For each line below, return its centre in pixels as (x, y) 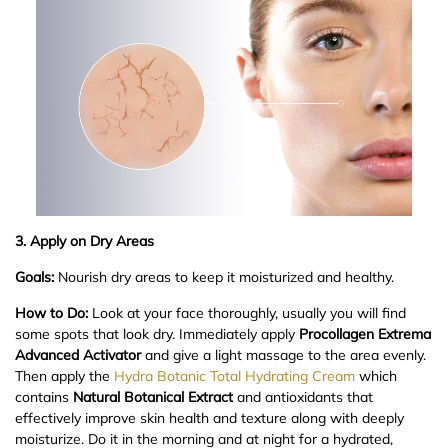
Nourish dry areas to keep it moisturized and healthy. (224, 276)
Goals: (34, 276)
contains (44, 396)
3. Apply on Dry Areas (84, 240)
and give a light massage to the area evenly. (283, 354)
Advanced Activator (78, 354)
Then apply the (64, 375)
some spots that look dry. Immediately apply (157, 333)
